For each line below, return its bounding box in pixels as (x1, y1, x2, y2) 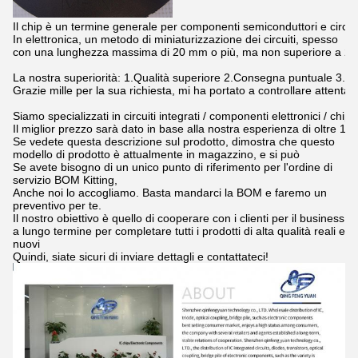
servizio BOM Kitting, (13, 173, 117, 187)
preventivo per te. (13, 199, 101, 213)
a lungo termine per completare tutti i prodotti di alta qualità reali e (13, 225, 345, 238)
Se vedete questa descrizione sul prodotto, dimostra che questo (13, 135, 335, 149)
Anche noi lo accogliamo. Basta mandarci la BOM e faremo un (13, 186, 327, 200)
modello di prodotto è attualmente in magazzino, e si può (13, 148, 300, 161)
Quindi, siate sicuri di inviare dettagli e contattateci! (13, 250, 268, 264)
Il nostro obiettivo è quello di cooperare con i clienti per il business (13, 212, 344, 225)
